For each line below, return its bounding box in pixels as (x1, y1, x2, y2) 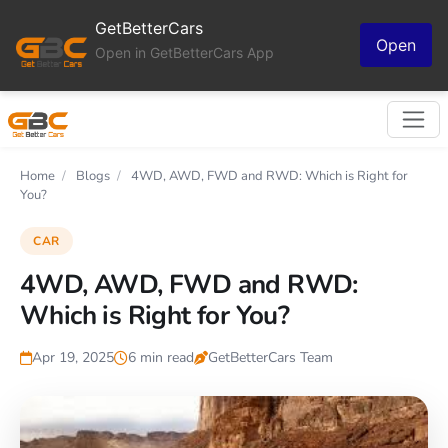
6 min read (128, 348, 194, 367)
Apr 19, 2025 (32, 348, 114, 367)
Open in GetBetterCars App (95, 44, 274, 61)
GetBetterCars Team (208, 348, 333, 367)
